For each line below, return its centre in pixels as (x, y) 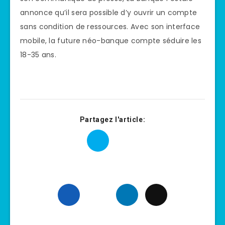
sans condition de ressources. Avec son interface (110, 26)
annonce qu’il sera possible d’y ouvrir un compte (109, 12)
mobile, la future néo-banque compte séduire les (111, 40)
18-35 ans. (38, 54)
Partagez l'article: (113, 119)
